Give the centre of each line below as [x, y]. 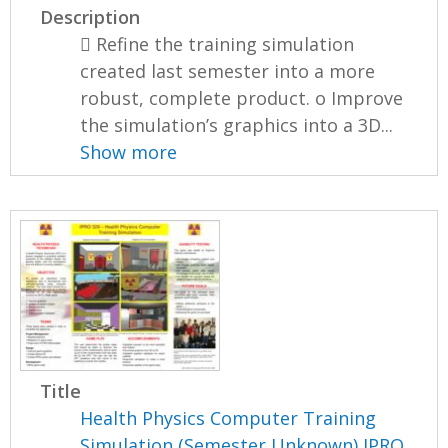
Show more [129, 152]
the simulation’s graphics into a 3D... [237, 125]
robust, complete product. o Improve [242, 98]
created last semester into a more [228, 71]
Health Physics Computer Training [228, 417]
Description [90, 17]
